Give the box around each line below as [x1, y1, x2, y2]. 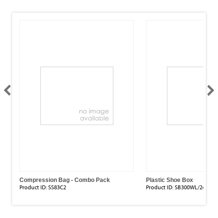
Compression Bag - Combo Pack [19, 177, 110, 184]
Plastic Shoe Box [146, 177, 193, 184]
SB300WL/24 [175, 184, 205, 191]
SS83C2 [48, 184, 66, 191]
